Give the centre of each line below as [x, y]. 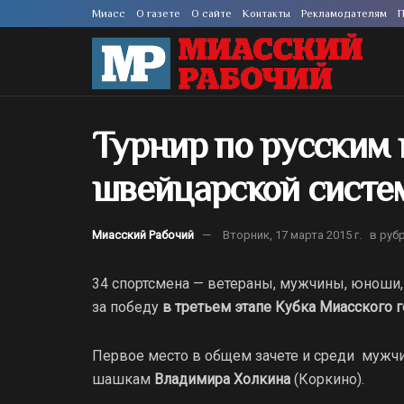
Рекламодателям [344, 14]
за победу [127, 307]
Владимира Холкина [222, 379]
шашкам [123, 379]
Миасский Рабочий [143, 234]
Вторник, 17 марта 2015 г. [292, 234]
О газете [158, 14]
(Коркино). [327, 379]
